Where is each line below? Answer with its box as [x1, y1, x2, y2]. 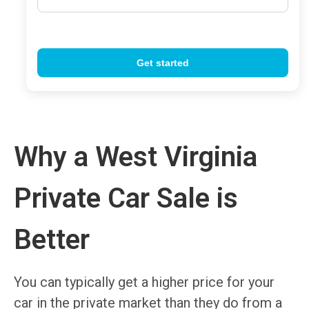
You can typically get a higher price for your [14, 273, 275, 290]
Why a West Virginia [14, 140, 257, 173]
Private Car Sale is [14, 181, 238, 215]
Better [14, 223, 90, 256]
